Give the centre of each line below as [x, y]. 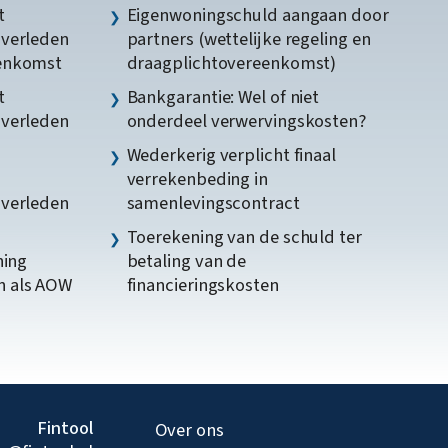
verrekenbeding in [197, 179]
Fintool [65, 427]
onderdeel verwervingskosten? [246, 121]
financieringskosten [202, 285]
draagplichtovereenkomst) [231, 63]
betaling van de [186, 261]
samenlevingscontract [213, 203]
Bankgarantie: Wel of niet [223, 97]
